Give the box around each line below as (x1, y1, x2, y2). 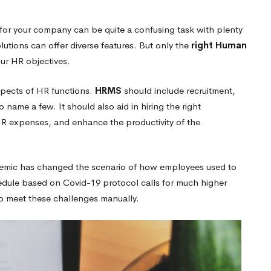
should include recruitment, (124, 84, 235, 96)
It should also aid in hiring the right (59, 100, 201, 112)
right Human (191, 39, 247, 51)
